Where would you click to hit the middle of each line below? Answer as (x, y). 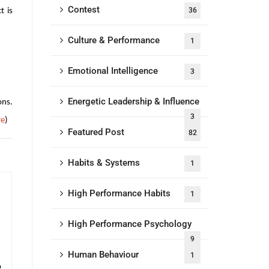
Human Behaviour (103, 255)
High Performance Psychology (129, 224)
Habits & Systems (104, 163)
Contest (83, 10)
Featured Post (96, 132)
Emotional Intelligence (113, 71)
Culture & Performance (113, 40)
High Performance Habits (119, 193)
